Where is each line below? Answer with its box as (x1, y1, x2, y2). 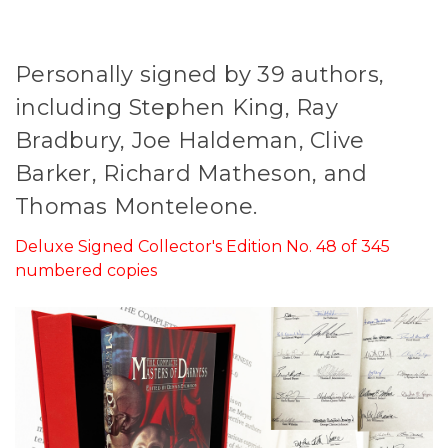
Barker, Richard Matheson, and (15, 159, 368, 187)
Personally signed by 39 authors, (15, 60, 384, 88)
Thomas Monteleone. (15, 192, 258, 220)
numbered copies (15, 260, 157, 280)
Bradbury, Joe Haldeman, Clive (15, 126, 365, 154)
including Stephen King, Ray (15, 93, 338, 121)
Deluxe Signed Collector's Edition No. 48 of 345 (15, 236, 390, 256)
